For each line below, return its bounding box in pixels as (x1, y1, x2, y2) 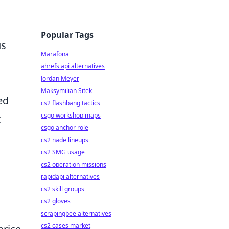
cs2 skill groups (41, 185, 84, 193)
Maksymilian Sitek (41, 86, 92, 95)
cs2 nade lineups (41, 135, 88, 144)
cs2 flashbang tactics (41, 99, 100, 107)
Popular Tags (41, 29, 94, 40)
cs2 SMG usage (41, 148, 85, 156)
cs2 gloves (41, 197, 71, 205)
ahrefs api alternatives (41, 62, 105, 71)
